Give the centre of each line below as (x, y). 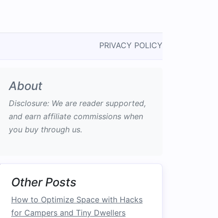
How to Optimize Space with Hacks (77, 200)
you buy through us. (45, 129)
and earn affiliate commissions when (76, 116)
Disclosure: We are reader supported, (77, 103)
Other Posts (44, 182)
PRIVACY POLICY (131, 45)
